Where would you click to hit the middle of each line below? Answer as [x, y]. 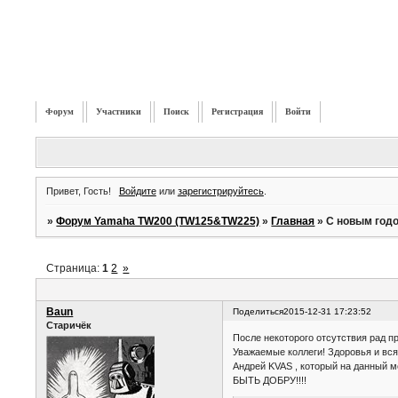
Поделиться [259, 312]
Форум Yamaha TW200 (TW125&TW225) [158, 221]
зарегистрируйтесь [220, 191]
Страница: [75, 269]
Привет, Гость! [79, 191]
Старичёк [69, 326]
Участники [119, 111]
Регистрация [238, 111]
